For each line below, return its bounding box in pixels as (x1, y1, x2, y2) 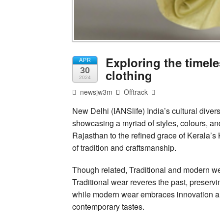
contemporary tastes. (72, 200, 144, 212)
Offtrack (124, 86, 148, 97)
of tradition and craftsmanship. (72, 141, 176, 153)
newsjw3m (78, 86, 113, 97)
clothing (106, 66, 152, 83)
